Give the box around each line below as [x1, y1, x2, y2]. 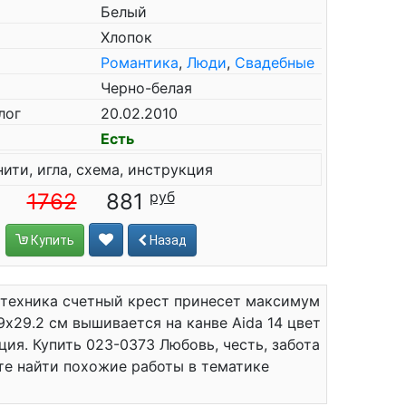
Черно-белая [101, 79, 192, 97]
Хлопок [101, 28, 152, 46]
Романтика [101, 53, 179, 72]
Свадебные [235, 53, 314, 72]
